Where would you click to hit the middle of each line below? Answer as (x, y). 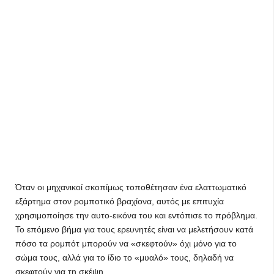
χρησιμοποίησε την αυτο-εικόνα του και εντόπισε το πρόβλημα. (136, 215)
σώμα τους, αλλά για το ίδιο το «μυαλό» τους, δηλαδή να (124, 257)
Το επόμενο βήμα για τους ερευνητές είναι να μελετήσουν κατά (134, 229)
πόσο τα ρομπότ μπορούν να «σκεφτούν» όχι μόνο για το (126, 243)
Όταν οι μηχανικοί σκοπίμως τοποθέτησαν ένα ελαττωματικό (131, 187)
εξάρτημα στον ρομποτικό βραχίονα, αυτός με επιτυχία (120, 201)
